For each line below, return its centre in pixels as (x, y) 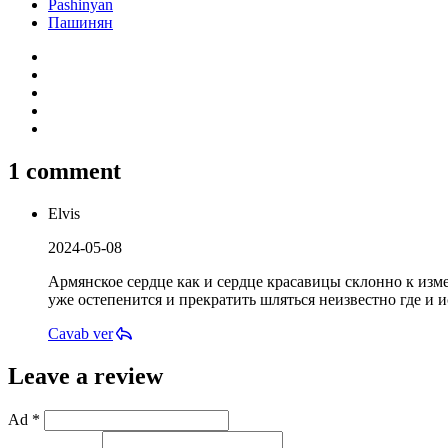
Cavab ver (80, 333)
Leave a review (85, 375)
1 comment (64, 170)
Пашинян (80, 22)
